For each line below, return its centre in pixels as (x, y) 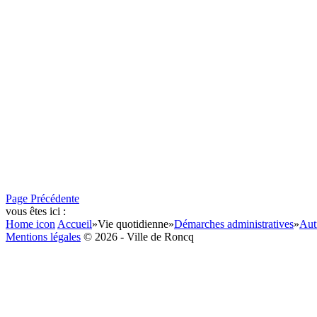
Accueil (75, 224)
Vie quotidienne (133, 224)
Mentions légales (43, 237)
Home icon (30, 224)
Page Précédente (42, 198)
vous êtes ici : (36, 211)
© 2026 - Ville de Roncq (137, 237)
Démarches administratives (234, 224)
